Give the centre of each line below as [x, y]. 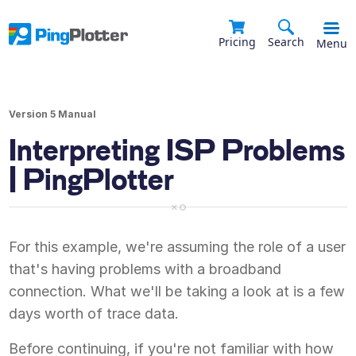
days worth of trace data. [94, 313]
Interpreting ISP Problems [177, 151]
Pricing [237, 42]
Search [286, 42]
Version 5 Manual [53, 114]
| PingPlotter [92, 180]
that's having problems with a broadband [145, 269]
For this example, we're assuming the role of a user [178, 247]
